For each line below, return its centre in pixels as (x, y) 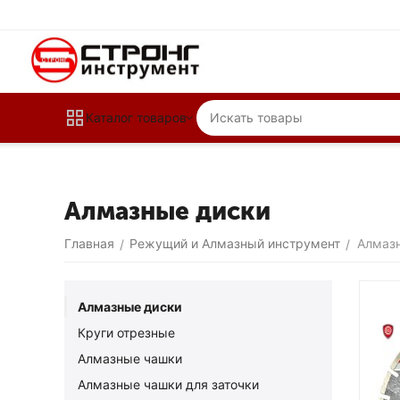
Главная (89, 243)
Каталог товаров (136, 117)
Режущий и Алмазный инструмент (235, 243)
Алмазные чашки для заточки (168, 384)
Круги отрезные (126, 333)
